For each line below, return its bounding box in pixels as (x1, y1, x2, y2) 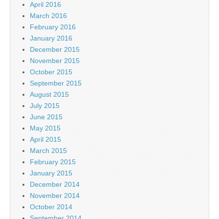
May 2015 (30, 124, 61, 132)
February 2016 (30, 22, 76, 31)
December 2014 (30, 180, 80, 188)
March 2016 (30, 11, 67, 20)
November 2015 (30, 56, 80, 65)
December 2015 (30, 45, 80, 53)
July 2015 (30, 101, 60, 109)
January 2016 (30, 34, 72, 42)
